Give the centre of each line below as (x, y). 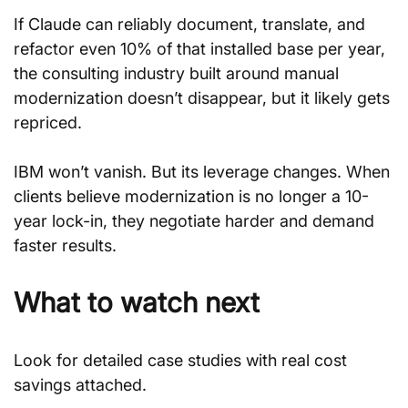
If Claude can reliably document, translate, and (192, 24)
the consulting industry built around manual (178, 73)
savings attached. (80, 385)
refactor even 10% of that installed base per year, (202, 49)
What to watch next (137, 302)
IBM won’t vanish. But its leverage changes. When (204, 172)
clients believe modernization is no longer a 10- (191, 196)
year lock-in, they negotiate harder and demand (196, 221)
